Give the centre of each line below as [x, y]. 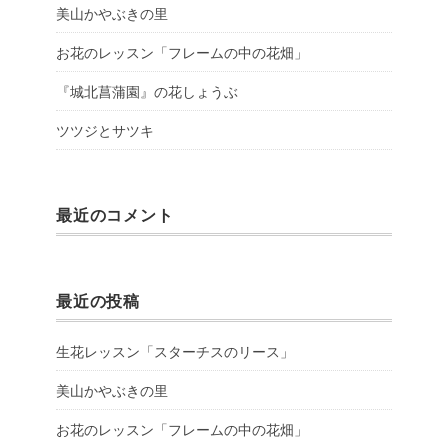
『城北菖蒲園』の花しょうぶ [147, 90]
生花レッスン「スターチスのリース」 [175, 350]
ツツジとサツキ [105, 129]
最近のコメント [115, 214]
